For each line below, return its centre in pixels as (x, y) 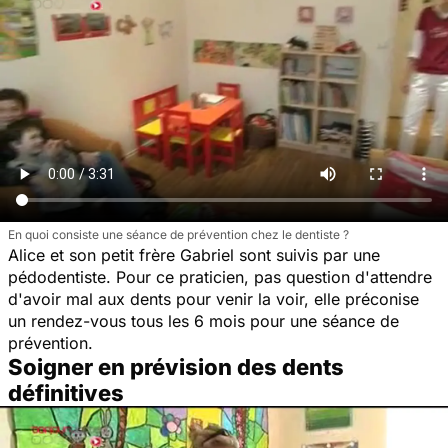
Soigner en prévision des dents (176, 366)
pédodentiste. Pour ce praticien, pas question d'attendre (220, 276)
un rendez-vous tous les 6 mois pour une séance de (203, 320)
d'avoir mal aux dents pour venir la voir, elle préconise (213, 298)
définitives (66, 392)
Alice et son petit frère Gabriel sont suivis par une (194, 254)
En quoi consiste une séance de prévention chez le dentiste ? (178, 234)
